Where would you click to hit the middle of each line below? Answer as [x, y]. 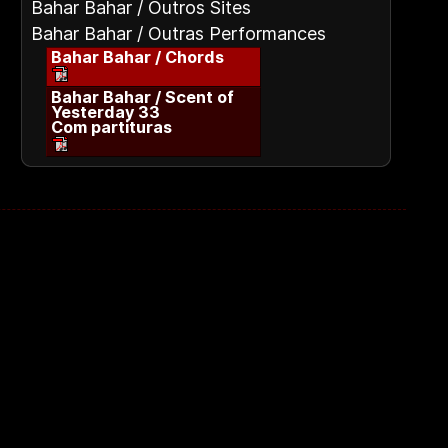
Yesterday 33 [105, 112]
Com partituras [111, 127]
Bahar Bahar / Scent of [142, 97]
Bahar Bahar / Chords [137, 57]
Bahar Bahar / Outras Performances [178, 33]
